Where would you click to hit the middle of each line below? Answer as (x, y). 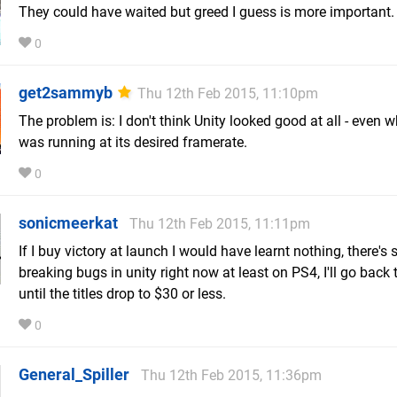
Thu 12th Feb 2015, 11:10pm (228, 94)
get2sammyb (66, 93)
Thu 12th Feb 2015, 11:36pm (231, 376)
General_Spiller (74, 375)
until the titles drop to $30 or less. (122, 294)
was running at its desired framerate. (133, 143)
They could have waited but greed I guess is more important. (206, 12)
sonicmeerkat (68, 223)
